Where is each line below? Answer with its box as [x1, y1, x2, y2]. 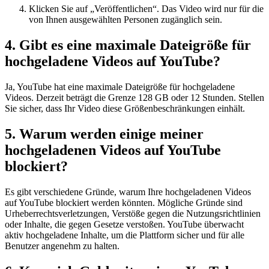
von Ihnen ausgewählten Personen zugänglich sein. [29, 14, 222, 25]
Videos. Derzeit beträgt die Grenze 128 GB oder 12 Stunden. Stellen [5, 92, 264, 103]
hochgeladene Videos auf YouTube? [5, 53, 220, 70]
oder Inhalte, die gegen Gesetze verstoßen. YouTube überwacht [5, 219, 244, 229]
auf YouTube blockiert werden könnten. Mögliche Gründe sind [5, 197, 243, 208]
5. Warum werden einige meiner [5, 125, 204, 142]
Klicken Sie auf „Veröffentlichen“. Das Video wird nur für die [29, 4, 264, 14]
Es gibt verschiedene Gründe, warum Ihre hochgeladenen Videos [5, 186, 251, 197]
